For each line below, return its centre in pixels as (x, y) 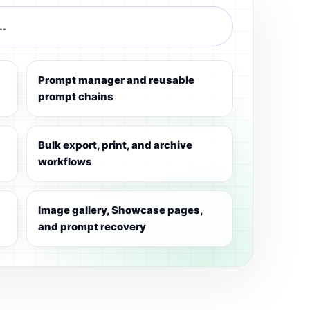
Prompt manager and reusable (117, 80)
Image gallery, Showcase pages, (121, 210)
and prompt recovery (92, 227)
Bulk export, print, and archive (116, 145)
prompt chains (76, 97)
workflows (65, 162)
